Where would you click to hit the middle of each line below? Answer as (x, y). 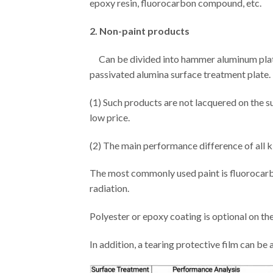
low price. (110, 117)
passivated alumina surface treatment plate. (180, 74)
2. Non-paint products (140, 31)
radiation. (109, 188)
